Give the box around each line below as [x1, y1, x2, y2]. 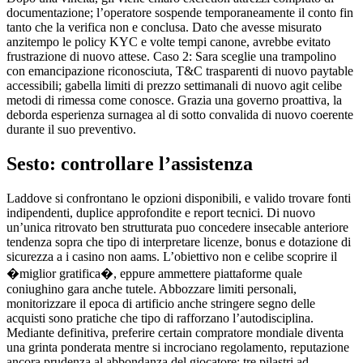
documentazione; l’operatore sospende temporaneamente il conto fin [6, 6, 353, 20]
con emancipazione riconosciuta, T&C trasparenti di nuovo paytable [6, 64, 353, 79]
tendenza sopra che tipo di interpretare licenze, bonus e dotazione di [6, 235, 351, 250]
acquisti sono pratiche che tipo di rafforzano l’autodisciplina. [6, 311, 314, 326]
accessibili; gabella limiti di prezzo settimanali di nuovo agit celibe [6, 79, 342, 93]
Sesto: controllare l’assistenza [6, 153, 253, 175]
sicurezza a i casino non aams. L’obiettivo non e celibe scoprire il [6, 250, 337, 264]
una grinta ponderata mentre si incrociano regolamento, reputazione [6, 340, 349, 355]
